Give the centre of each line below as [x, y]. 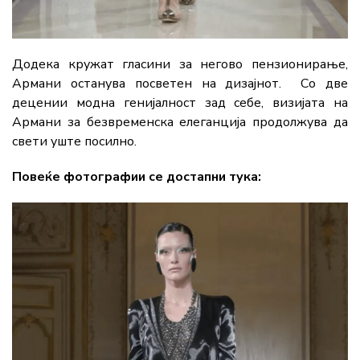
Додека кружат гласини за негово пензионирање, [180, 65]
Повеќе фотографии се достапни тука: [137, 177]
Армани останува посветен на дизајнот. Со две [180, 84]
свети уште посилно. [74, 142]
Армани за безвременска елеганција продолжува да [180, 123]
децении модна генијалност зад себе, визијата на [180, 103]
